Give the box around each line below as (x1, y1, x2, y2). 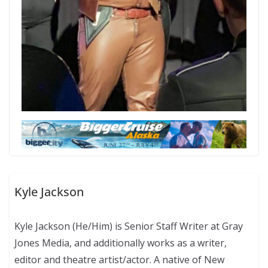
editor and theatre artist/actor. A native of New (14, 253, 225, 267)
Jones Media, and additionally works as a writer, (14, 236, 227, 250)
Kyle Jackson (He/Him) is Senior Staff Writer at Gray (14, 220, 243, 233)
